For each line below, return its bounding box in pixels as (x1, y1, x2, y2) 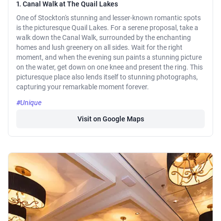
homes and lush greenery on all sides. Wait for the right (16, 43, 183, 52)
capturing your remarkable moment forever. (16, 83, 149, 91)
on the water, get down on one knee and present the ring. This (16, 63, 203, 72)
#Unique (16, 99, 41, 107)
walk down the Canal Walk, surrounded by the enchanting (16, 34, 191, 42)
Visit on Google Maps (77, 115, 144, 123)
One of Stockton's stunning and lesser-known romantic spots (16, 14, 201, 22)
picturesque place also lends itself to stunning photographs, (16, 73, 198, 81)
